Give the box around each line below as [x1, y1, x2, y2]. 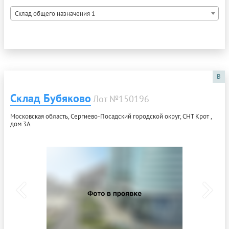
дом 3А [10, 120, 31, 129]
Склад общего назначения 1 [15, 9, 95, 18]
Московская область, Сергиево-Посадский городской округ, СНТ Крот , [10, 112, 212, 121]
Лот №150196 [93, 93, 149, 105]
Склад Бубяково [10, 91, 91, 106]
